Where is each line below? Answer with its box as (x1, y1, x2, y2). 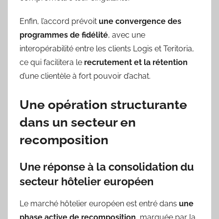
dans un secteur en (20, 115, 136, 130)
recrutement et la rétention (84, 58, 188, 67)
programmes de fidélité (20, 30, 108, 40)
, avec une (108, 30, 145, 40)
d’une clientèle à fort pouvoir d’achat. (20, 71, 151, 81)
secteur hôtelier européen (20, 175, 153, 188)
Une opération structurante (20, 97, 187, 112)
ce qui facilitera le (20, 58, 84, 67)
